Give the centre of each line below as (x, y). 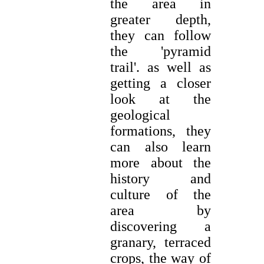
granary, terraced (161, 242)
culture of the (161, 195)
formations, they (161, 131)
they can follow (161, 36)
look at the (161, 99)
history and (161, 179)
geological (140, 115)
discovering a (161, 227)
